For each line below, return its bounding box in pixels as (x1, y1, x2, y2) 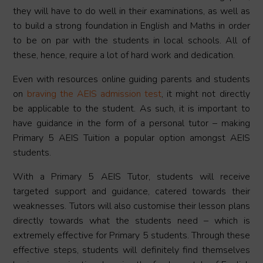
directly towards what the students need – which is (13, 214, 250, 228)
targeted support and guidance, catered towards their (13, 185, 250, 198)
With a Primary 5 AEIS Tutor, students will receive (13, 170, 250, 184)
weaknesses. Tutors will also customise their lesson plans (13, 200, 250, 213)
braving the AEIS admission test (26, 87, 162, 101)
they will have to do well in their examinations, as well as (13, 5, 250, 18)
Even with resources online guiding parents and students (13, 73, 250, 86)
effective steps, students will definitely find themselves (13, 244, 250, 257)
